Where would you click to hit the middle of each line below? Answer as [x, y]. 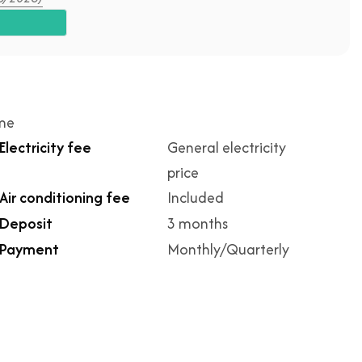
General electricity [227, 147]
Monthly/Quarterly [228, 249]
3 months [198, 223]
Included [196, 198]
